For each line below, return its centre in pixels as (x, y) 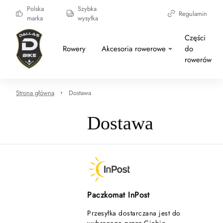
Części (195, 38)
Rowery (74, 49)
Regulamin (193, 13)
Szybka (87, 9)
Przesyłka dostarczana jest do (134, 213)
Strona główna (35, 93)
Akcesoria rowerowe (133, 49)
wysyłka (88, 18)
